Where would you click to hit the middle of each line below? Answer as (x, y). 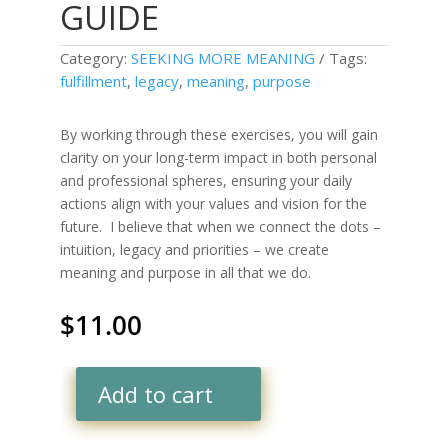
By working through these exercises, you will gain (219, 134)
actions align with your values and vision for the (214, 203)
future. (85, 226)
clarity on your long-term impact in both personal (219, 157)
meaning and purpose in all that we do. (186, 272)
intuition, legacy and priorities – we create (195, 249)
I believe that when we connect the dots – (246, 226)
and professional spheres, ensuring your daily (206, 180)
